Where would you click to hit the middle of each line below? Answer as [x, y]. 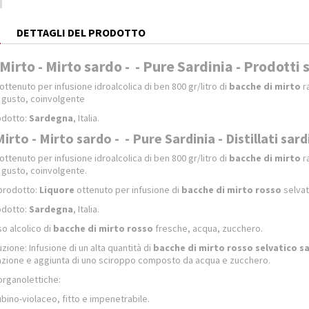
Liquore [57, 190]
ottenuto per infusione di [128, 190]
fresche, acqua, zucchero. [208, 228]
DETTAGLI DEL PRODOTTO [81, 32]
